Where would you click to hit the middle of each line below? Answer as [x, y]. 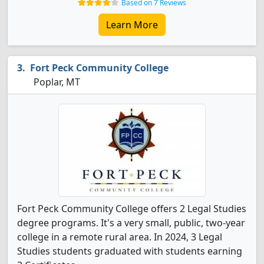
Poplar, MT [56, 82]
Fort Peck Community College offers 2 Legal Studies [132, 209]
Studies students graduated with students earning [130, 251]
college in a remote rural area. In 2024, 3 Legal [120, 237]
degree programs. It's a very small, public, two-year [131, 223]
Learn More [132, 25]
